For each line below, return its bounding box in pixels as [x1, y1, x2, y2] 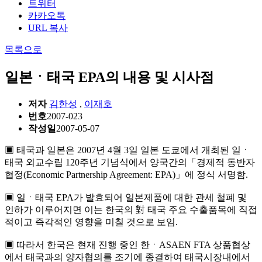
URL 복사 [28, 23, 68, 33]
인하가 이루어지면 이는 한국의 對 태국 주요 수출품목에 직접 [5, 204, 257, 215]
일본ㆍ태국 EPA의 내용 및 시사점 [5, 70, 214, 85]
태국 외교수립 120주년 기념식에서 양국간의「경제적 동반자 [5, 157, 255, 167]
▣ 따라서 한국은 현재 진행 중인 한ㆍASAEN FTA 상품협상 [5, 239, 250, 250]
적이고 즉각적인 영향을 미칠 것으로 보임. [5, 216, 178, 227]
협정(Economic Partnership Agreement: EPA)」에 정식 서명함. [5, 169, 248, 180]
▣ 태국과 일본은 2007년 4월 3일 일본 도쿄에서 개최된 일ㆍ [5, 144, 250, 155]
